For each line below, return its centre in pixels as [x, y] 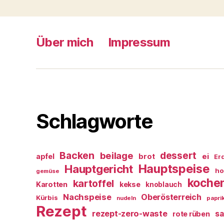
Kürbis [47, 198]
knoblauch [164, 185]
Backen [77, 156]
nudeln [126, 198]
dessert [178, 156]
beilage [116, 156]
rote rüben [191, 214]
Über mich [65, 42]
